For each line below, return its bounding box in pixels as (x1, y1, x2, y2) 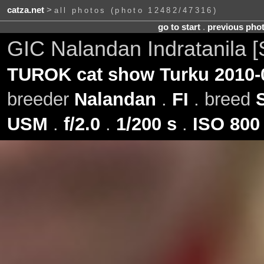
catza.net (6, 5, 44, 15)
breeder (6, 88, 74, 110)
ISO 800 (192, 113, 260, 134)
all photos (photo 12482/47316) (54, 6, 218, 15)
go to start (157, 22, 200, 32)
